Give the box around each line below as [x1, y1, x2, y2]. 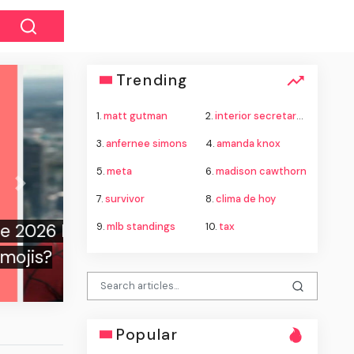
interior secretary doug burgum [214, 108, 296, 122]
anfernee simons [106, 136, 188, 150]
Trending [116, 70, 188, 90]
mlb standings [107, 219, 176, 233]
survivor [105, 191, 145, 205]
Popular [116, 324, 179, 345]
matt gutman [104, 108, 168, 122]
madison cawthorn [215, 164, 307, 178]
